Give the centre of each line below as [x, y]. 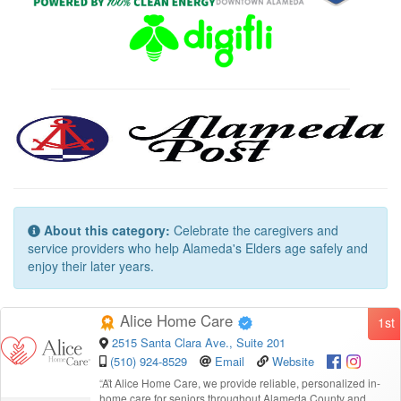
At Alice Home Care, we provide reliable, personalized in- [241, 382]
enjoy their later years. [91, 266]
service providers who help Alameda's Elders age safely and [198, 248]
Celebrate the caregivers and [254, 230]
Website [294, 361]
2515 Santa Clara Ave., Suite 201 [198, 342]
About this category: [107, 230]
